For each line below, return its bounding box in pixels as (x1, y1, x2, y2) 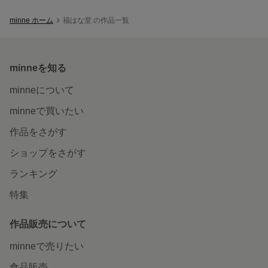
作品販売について (10, 218, 86, 229)
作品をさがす (10, 126, 67, 137)
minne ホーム (10, 16, 53, 25)
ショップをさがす (10, 147, 86, 158)
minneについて (10, 84, 74, 95)
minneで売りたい (10, 240, 84, 251)
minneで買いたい (10, 105, 84, 116)
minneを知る (10, 62, 66, 73)
